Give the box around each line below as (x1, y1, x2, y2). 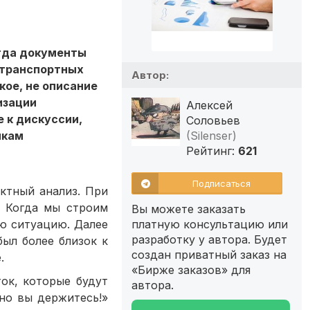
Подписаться (192, 177, 250, 189)
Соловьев (186, 113, 240, 127)
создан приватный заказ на (131, 247, 286, 262)
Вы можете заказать (131, 201, 246, 216)
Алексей (186, 98, 232, 112)
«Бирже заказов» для (131, 262, 250, 277)
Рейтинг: (186, 143, 238, 158)
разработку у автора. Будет (131, 232, 287, 246)
